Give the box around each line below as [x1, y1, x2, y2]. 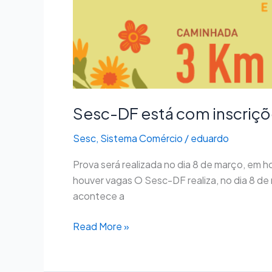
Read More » [73, 220, 129, 233]
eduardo [191, 131, 229, 144]
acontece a [73, 189, 124, 203]
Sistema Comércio [100, 131, 183, 144]
